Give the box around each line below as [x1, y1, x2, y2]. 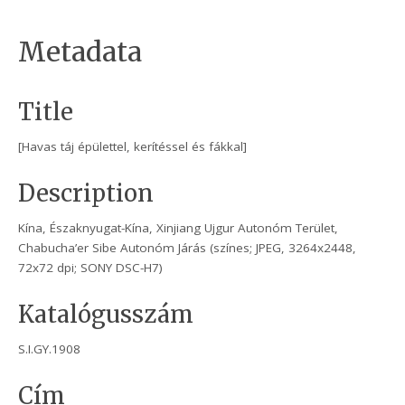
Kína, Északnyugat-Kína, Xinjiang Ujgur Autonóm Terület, [18, 220, 339, 237]
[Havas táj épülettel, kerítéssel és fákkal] [18, 138, 248, 155]
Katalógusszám [18, 300, 194, 330]
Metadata [18, 35, 143, 70]
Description [18, 179, 155, 209]
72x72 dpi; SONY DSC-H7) [18, 259, 164, 277]
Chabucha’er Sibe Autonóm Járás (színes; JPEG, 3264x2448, [18, 240, 357, 257]
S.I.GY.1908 [18, 341, 81, 358]
